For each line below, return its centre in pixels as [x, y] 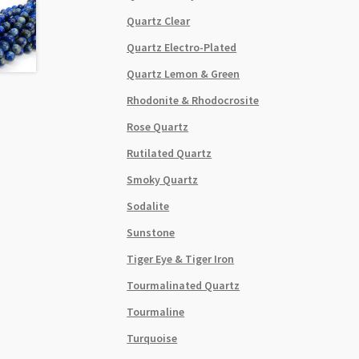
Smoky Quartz [163, 179]
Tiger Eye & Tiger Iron [181, 258]
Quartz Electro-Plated [182, 47]
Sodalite [148, 206]
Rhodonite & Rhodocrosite [193, 100]
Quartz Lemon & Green [184, 73]
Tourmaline [156, 311]
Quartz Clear [159, 20]
